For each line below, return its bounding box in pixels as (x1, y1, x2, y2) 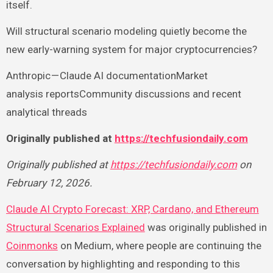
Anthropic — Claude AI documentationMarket (5, 69, 208, 82)
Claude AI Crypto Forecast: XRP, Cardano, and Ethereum (5, 202, 259, 215)
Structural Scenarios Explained (5, 221, 145, 233)
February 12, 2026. (5, 176, 92, 189)
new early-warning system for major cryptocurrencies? (5, 43, 257, 55)
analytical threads (5, 105, 87, 118)
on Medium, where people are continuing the (57, 239, 261, 252)
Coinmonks (5, 239, 58, 252)
